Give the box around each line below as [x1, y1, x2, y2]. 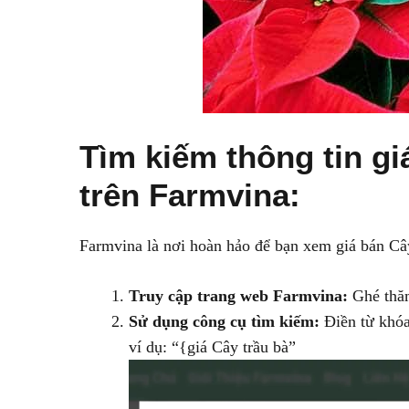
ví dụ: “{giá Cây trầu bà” [129, 338, 296, 356]
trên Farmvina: [79, 177, 300, 213]
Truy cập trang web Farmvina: [129, 287, 348, 305]
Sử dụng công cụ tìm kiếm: [129, 312, 320, 330]
